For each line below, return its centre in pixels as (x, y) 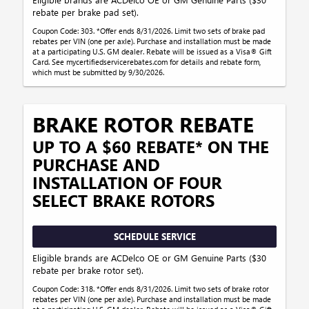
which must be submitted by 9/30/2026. (99, 72)
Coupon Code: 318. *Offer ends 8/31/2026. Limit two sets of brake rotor (151, 289)
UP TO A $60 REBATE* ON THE (151, 146)
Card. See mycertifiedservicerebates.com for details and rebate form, (147, 61)
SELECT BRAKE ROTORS (124, 200)
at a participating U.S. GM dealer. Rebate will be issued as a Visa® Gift (152, 51)
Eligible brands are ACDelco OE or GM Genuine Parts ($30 (150, 258)
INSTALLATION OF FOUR (128, 182)
